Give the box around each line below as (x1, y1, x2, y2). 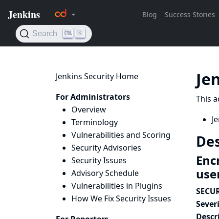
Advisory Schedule (71, 168, 139, 178)
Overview (71, 104, 106, 115)
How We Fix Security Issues (71, 193, 171, 204)
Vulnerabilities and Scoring (71, 130, 171, 140)
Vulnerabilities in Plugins (71, 180, 162, 191)
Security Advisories (71, 142, 141, 153)
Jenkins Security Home (56, 71, 138, 82)
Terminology (71, 117, 118, 128)
